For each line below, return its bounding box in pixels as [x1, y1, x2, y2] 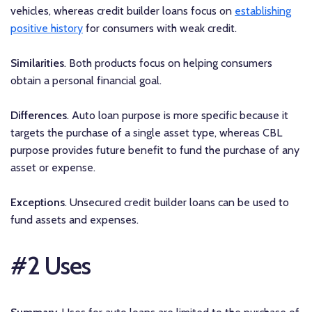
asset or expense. [10, 161, 95, 175]
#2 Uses [10, 251, 91, 281]
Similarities [10, 56, 64, 70]
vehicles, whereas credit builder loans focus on [10, 4, 235, 18]
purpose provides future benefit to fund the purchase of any [10, 143, 299, 157]
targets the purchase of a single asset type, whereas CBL [10, 126, 282, 140]
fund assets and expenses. [10, 213, 139, 227]
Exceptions [10, 196, 65, 210]
